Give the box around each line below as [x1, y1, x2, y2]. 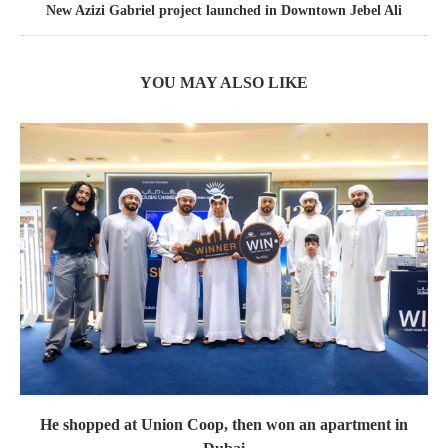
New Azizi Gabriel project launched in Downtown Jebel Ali [46, 3, 402, 19]
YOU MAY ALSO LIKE [140, 74, 308, 92]
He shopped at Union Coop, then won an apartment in [40, 416, 408, 434]
